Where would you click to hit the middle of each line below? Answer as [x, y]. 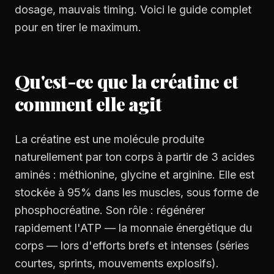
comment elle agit [88, 104]
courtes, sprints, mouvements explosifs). [117, 263]
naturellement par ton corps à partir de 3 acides [135, 157]
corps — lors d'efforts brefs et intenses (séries [132, 246]
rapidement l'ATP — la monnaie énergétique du [133, 228]
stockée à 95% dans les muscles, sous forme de [137, 192]
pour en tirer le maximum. [78, 27]
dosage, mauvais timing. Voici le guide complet [133, 9]
